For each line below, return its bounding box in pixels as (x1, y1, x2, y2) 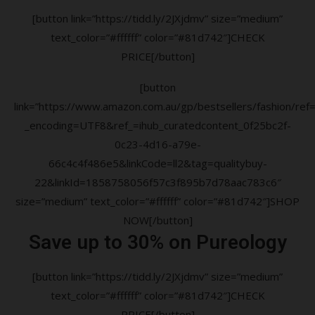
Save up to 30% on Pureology (28, 230, 287, 254)
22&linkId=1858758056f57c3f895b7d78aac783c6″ (34, 174, 281, 189)
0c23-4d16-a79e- (114, 136, 201, 151)
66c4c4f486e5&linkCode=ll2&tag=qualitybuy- (48, 155, 267, 170)
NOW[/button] (122, 212, 193, 227)
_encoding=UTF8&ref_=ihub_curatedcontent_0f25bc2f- (24, 117, 291, 132)
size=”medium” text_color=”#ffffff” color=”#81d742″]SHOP (15, 193, 300, 208)
